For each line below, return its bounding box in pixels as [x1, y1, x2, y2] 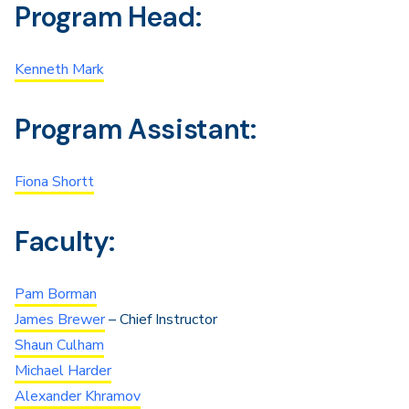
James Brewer [15, 309, 105, 330]
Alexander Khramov [15, 386, 141, 406]
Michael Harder [15, 361, 111, 381]
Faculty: [15, 224, 116, 259]
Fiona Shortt [15, 172, 94, 192]
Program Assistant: [15, 111, 257, 147]
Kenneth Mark [15, 59, 104, 79]
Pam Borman [15, 284, 97, 304]
